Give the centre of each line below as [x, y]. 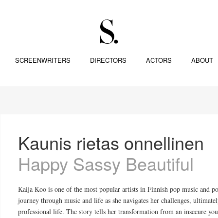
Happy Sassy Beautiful [106, 163]
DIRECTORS [108, 60]
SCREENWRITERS [43, 60]
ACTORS [159, 60]
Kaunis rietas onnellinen [111, 142]
